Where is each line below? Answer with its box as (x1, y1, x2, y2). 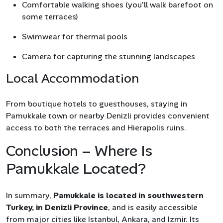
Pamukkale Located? (6, 158, 146, 178)
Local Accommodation (6, 69, 139, 87)
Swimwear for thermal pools (22, 31, 127, 42)
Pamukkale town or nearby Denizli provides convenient (6, 110, 210, 121)
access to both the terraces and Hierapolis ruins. (6, 122, 186, 133)
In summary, (6, 190, 53, 201)
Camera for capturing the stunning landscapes (22, 51, 195, 62)
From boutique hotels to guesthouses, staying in (6, 98, 187, 109)
